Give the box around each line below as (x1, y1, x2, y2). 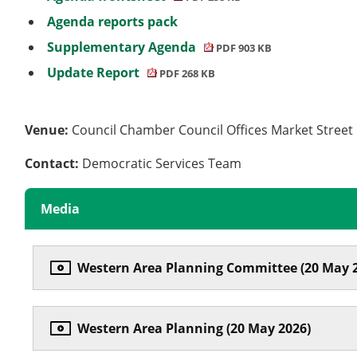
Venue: (25, 120, 73, 139)
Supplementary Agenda (47, 37, 199, 56)
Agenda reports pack (47, 12, 178, 30)
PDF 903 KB (214, 40, 273, 55)
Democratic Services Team (82, 154, 245, 172)
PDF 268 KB (157, 65, 216, 80)
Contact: (25, 154, 83, 172)
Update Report (47, 63, 143, 81)
